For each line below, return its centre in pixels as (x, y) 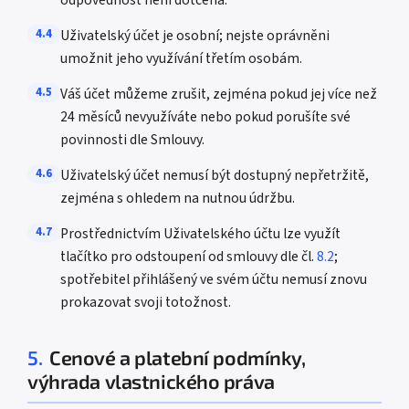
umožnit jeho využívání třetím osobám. (181, 58)
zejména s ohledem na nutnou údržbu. (178, 198)
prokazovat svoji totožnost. (146, 302)
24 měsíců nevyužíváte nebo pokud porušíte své (205, 117)
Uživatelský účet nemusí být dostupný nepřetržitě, (215, 175)
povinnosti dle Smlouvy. (132, 140)
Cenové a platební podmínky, (178, 357)
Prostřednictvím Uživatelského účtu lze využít (200, 234)
